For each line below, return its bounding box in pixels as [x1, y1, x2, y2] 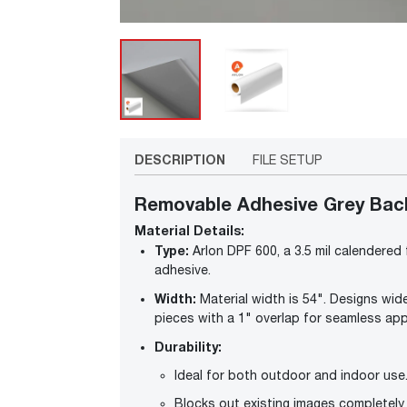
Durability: [154, 339, 222, 355]
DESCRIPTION [134, 152, 225, 168]
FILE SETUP [253, 153, 323, 168]
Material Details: [134, 223, 244, 239]
